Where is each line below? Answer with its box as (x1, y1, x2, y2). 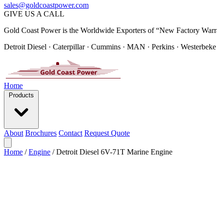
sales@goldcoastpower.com (4, 1, 89, 9)
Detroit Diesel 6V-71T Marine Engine (56, 148, 172, 156)
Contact (59, 129, 82, 137)
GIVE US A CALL (4, 10, 64, 18)
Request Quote (84, 129, 130, 137)
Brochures (25, 129, 57, 137)
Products (9, 92, 34, 99)
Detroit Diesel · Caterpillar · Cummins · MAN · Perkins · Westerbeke (4, 43, 216, 51)
